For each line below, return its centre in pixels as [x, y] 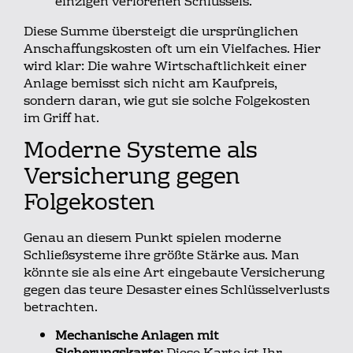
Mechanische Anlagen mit [137, 337]
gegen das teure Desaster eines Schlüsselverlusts [176, 290]
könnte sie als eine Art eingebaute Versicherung [174, 273]
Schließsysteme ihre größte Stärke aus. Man [162, 256]
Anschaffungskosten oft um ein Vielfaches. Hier [172, 50]
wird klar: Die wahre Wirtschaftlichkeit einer [165, 67]
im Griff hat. [61, 119]
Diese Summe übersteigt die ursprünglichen [161, 33]
